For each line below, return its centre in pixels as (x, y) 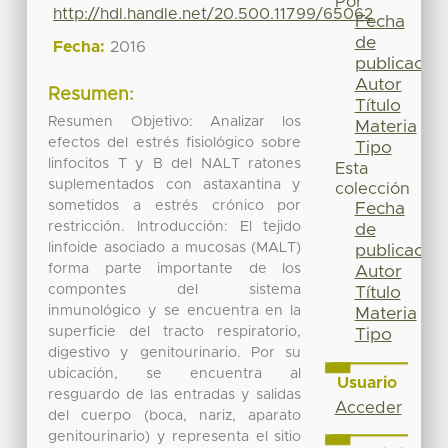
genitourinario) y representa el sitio (175, 436)
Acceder (368, 407)
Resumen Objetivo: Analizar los (175, 121)
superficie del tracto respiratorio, (175, 331)
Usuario (366, 382)
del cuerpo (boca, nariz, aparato (175, 415)
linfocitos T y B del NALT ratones (175, 163)
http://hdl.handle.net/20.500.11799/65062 (213, 14)
